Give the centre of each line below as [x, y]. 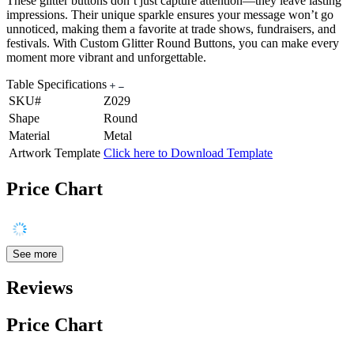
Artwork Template [55, 153]
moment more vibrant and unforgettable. [106, 57]
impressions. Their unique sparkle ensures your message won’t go [170, 14]
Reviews [40, 288]
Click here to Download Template [188, 153]
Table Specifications [58, 84]
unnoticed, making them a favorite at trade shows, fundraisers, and [171, 28]
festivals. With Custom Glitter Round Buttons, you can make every [173, 43]
